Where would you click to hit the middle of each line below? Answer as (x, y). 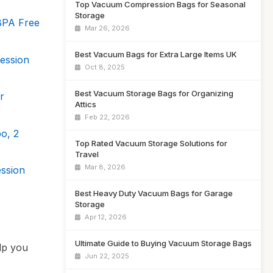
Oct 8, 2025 (104, 67)
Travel (87, 154)
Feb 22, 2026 (106, 117)
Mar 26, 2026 (106, 28)
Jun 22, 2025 (106, 256)
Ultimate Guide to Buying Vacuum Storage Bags (163, 243)
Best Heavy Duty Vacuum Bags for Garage (154, 193)
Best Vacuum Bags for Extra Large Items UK (156, 54)
